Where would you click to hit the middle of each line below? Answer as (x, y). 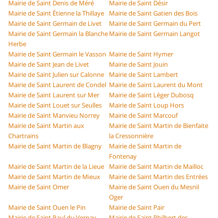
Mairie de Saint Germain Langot (154, 34)
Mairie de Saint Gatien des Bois (153, 13)
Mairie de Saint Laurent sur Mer (54, 95)
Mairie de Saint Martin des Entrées (158, 177)
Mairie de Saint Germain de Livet (55, 24)
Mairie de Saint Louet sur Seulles (55, 105)
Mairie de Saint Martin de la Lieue (56, 167)
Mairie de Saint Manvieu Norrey (54, 116)
